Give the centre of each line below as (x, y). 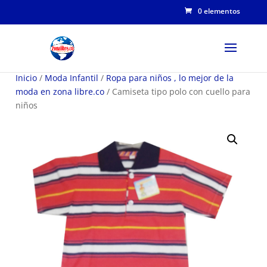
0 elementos (219, 11)
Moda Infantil (72, 78)
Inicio (26, 78)
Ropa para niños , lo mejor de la (170, 78)
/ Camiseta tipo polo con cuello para (177, 91)
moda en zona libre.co (60, 91)
